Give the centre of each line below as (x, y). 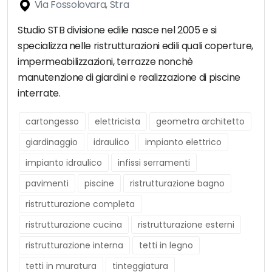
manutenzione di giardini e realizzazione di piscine (129, 78)
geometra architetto (200, 122)
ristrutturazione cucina (74, 225)
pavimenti (47, 184)
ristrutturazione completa (80, 204)
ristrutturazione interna (74, 246)
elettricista (117, 122)
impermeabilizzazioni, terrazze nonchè (106, 62)
